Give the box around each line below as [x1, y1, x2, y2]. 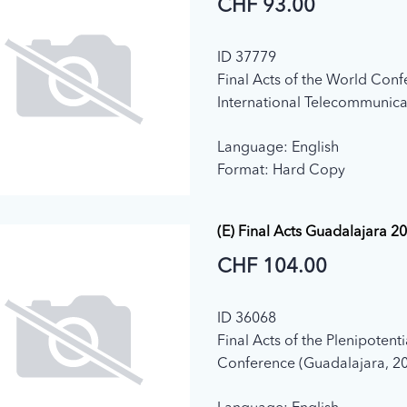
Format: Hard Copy [216, 164, 345, 179]
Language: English [216, 141, 339, 156]
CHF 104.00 [216, 257, 327, 278]
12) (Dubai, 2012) [216, 119, 331, 134]
